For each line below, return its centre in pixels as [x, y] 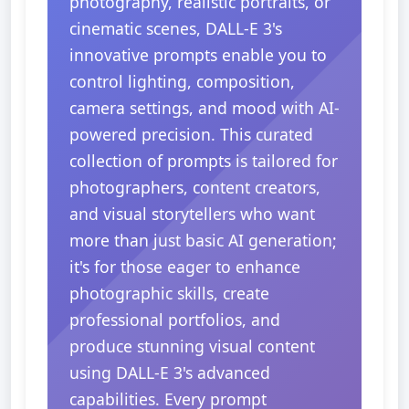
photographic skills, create [169, 293]
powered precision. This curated [191, 134]
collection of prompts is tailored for [204, 161]
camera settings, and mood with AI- [204, 108]
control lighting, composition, [182, 81]
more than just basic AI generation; [203, 240]
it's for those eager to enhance [185, 267]
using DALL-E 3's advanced [170, 372]
